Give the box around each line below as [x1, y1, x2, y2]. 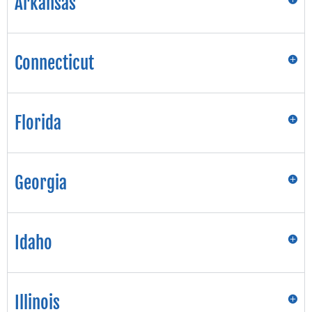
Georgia [15, 172, 67, 194]
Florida [15, 112, 61, 134]
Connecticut [15, 52, 94, 75]
